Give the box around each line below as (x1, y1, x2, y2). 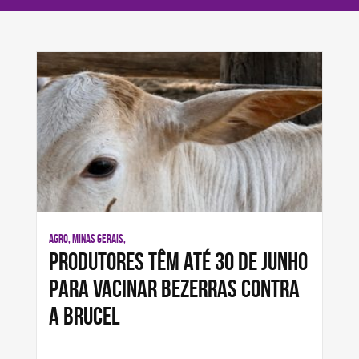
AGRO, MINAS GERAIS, (49, 232, 126, 245)
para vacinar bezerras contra (49, 275, 300, 302)
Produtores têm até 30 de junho (49, 248, 308, 275)
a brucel (49, 302, 120, 329)
